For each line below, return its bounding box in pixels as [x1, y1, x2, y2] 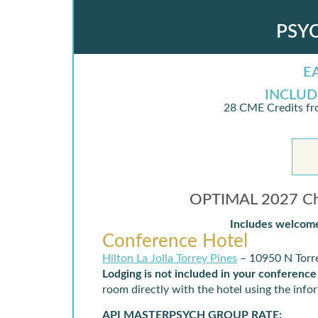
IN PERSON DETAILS [149, 151, 253, 163]
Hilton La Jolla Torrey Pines [102, 253, 237, 264]
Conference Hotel [102, 232, 248, 251]
